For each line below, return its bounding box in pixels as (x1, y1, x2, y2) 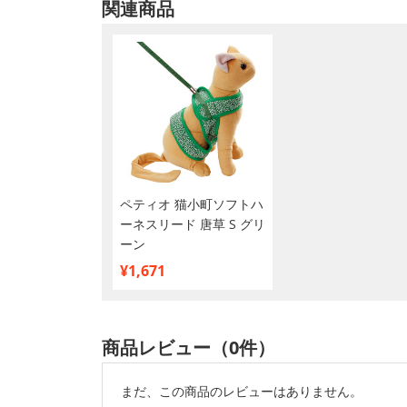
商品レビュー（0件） (102, 335, 275, 360)
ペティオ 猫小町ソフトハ (120, 195, 263, 213)
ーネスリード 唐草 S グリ (120, 215, 265, 233)
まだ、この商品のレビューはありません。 (121, 382, 362, 400)
